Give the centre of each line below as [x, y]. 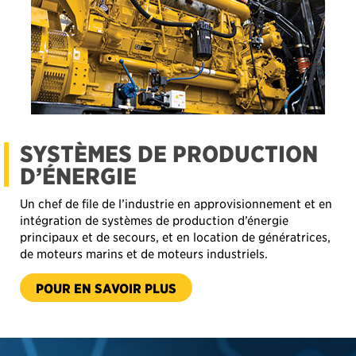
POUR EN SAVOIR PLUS [106, 250]
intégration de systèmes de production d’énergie [154, 182]
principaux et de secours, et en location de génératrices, [175, 199]
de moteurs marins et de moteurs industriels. [144, 216]
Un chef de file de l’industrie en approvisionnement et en [176, 166]
